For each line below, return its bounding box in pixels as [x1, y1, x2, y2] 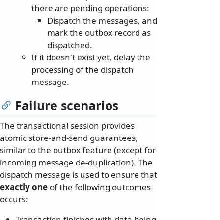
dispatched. [47, 39, 92, 51]
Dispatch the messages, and [47, 14, 157, 26]
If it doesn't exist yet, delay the [31, 51, 150, 63]
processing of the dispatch [31, 63, 134, 75]
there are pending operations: [31, 2, 149, 14]
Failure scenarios [15, 96, 118, 113]
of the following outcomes [48, 181, 151, 192]
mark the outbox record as [47, 27, 151, 38]
